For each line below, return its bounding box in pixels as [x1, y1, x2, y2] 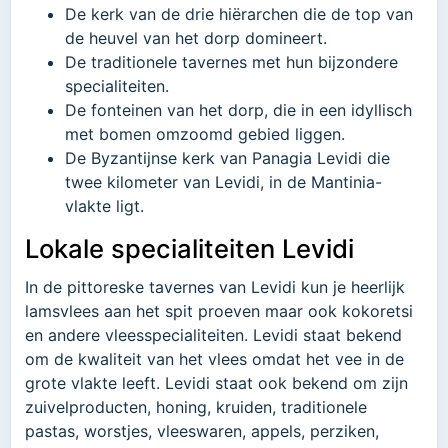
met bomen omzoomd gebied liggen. [65, 124, 345, 145]
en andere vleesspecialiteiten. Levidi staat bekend [25, 324, 402, 345]
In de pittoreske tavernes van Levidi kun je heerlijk [25, 276, 405, 297]
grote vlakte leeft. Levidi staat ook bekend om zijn [25, 372, 408, 393]
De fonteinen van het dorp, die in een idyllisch [65, 100, 412, 121]
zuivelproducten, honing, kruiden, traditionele [25, 396, 367, 417]
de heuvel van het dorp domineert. [65, 28, 327, 49]
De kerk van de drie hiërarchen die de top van [65, 4, 413, 25]
